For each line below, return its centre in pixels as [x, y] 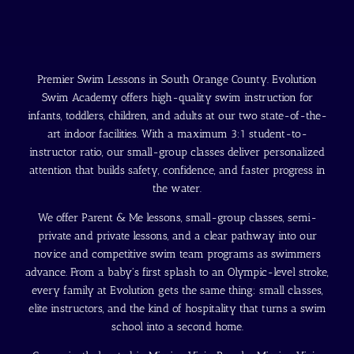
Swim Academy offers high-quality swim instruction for [177, 98]
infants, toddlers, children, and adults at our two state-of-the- [177, 116]
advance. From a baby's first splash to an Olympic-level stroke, [177, 273]
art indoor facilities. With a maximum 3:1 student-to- [177, 134]
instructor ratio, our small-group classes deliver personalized [177, 153]
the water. [177, 189]
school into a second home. [177, 327]
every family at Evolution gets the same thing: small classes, [177, 291]
